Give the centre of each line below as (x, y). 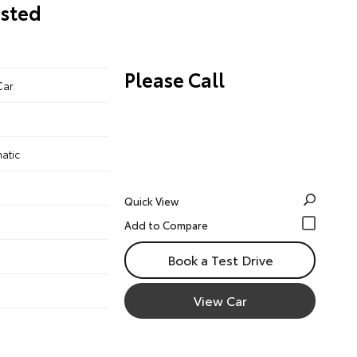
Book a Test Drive (220, 259)
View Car (220, 300)
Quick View (151, 201)
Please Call (175, 79)
